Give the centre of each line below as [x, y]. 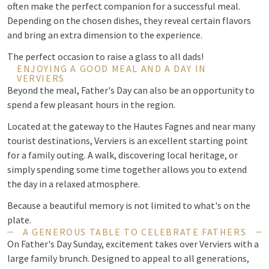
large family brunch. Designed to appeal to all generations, [128, 258]
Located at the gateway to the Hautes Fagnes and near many [131, 126]
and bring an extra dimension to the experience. [105, 35]
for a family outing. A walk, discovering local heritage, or [122, 155]
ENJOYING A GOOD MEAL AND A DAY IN [112, 68]
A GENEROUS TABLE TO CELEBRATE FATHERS [134, 232]
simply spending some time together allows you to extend [127, 169]
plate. [19, 220]
